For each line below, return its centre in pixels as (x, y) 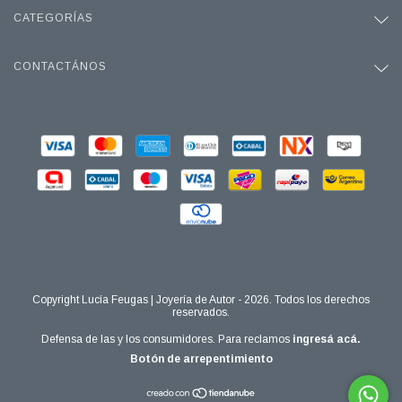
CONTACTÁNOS (60, 66)
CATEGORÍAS (53, 17)
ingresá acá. (327, 339)
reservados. (201, 312)
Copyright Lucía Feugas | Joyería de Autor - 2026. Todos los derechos (201, 299)
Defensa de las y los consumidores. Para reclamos (166, 339)
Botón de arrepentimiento (201, 358)
